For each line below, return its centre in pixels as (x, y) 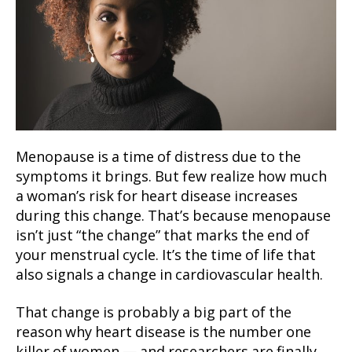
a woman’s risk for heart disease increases (157, 197)
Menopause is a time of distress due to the (158, 158)
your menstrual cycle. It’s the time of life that (166, 256)
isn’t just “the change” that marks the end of (163, 236)
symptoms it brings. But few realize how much (171, 178)
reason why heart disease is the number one (163, 332)
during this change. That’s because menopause (173, 217)
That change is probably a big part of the (154, 313)
